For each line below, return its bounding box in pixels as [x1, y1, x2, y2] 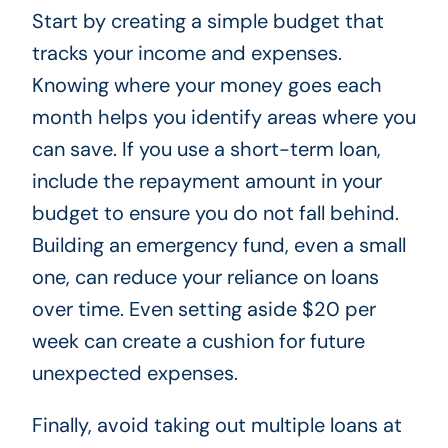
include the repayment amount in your [31, 168, 382, 195]
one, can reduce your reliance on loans [31, 264, 379, 291]
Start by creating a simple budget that [31, 8, 384, 35]
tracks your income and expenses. [31, 40, 342, 67]
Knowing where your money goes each [31, 72, 382, 99]
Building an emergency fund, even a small [31, 232, 406, 259]
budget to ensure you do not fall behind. [31, 200, 399, 227]
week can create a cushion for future [31, 328, 365, 355]
